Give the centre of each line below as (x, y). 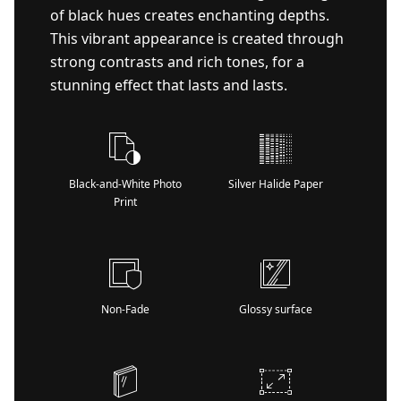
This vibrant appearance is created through (197, 38)
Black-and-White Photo (125, 184)
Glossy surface (276, 309)
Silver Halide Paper (276, 184)
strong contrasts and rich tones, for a (177, 62)
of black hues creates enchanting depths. (190, 15)
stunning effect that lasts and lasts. (169, 85)
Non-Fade (125, 309)
